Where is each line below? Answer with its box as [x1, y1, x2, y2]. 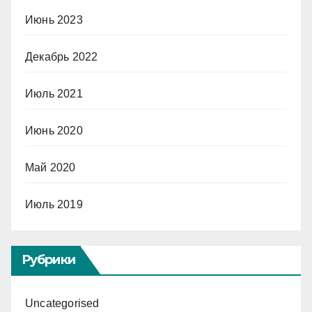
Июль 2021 [25, 87, 83, 100]
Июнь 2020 [25, 124, 83, 136]
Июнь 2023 [25, 13, 83, 26]
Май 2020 [25, 161, 76, 173]
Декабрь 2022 [25, 50, 98, 63]
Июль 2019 [25, 198, 83, 210]
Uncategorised [25, 297, 100, 309]
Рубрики [22, 251, 75, 267]
